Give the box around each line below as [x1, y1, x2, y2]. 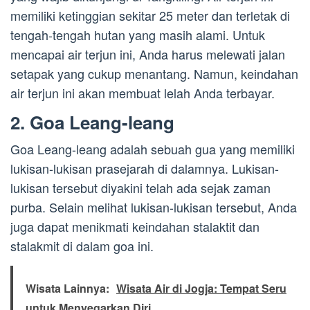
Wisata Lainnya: [26, 280, 109, 297]
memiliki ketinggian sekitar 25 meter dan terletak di [10, 6, 290, 25]
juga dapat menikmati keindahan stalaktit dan [10, 217, 259, 236]
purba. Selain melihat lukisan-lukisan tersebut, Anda [10, 198, 297, 217]
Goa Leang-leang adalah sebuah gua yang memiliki [10, 140, 295, 158]
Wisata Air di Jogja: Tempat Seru [116, 280, 286, 297]
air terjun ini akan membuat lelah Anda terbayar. [10, 84, 275, 102]
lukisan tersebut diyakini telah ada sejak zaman [10, 179, 271, 197]
